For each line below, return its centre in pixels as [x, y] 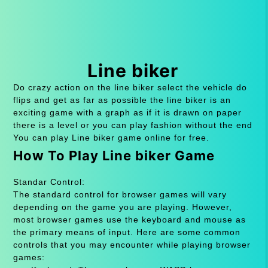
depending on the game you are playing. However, [122, 207]
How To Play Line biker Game [114, 155]
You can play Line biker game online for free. [111, 137]
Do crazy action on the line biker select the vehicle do [130, 87]
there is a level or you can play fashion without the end [133, 125]
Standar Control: [49, 182]
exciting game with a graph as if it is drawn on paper [127, 112]
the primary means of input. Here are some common [127, 232]
